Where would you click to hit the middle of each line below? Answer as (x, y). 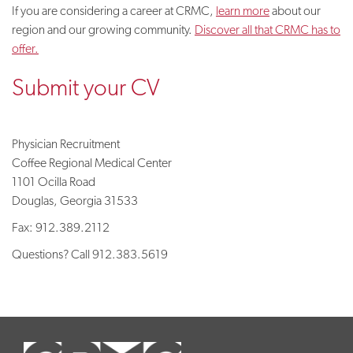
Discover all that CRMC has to (268, 30)
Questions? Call (52, 254)
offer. (25, 48)
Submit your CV (86, 87)
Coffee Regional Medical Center (92, 163)
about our (295, 11)
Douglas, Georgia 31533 (75, 201)
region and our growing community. (103, 30)
